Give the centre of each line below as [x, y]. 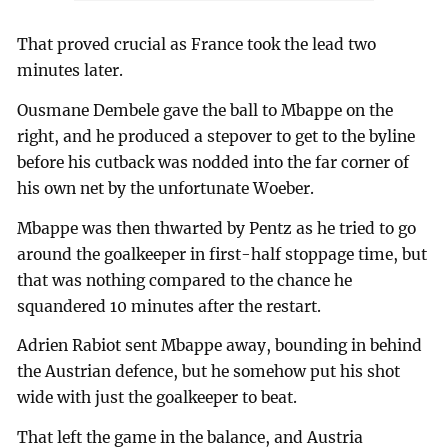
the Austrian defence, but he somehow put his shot [209, 372]
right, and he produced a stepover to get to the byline [216, 136]
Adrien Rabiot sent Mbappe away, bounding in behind [220, 346]
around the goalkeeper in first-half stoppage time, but [222, 254]
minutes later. [70, 70]
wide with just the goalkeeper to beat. [157, 398]
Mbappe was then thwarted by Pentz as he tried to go [217, 228]
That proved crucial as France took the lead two [197, 44]
